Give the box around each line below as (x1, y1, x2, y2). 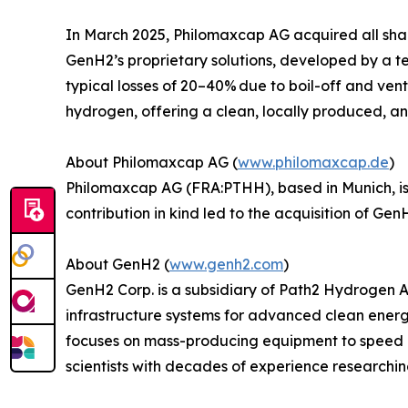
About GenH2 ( (66, 254, 169, 273)
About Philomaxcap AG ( (66, 152, 238, 171)
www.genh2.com (169, 254, 283, 273)
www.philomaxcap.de (238, 152, 389, 171)
